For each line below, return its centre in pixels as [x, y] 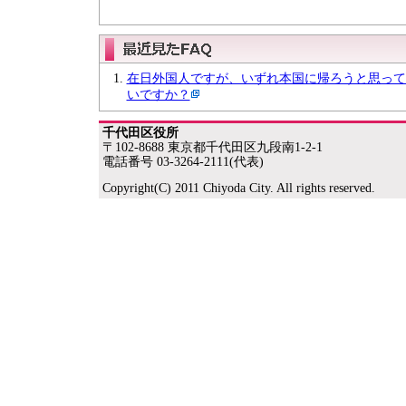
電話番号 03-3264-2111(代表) [183, 162]
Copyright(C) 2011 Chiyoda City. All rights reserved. [238, 188]
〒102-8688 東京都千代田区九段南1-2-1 [212, 147]
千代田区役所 [140, 133]
